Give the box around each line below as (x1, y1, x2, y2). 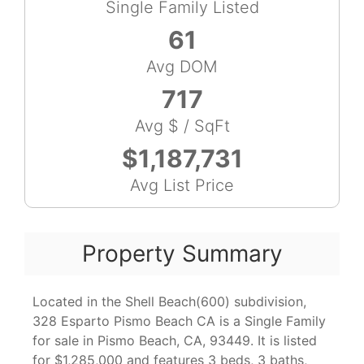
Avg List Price (130, 175, 234, 196)
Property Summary (81, 240, 283, 268)
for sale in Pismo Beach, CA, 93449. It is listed (32, 332, 317, 349)
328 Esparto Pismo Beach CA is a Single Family (32, 313, 326, 330)
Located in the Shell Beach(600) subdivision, (32, 293, 306, 310)
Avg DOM (146, 57, 218, 77)
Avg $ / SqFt (134, 116, 230, 136)
